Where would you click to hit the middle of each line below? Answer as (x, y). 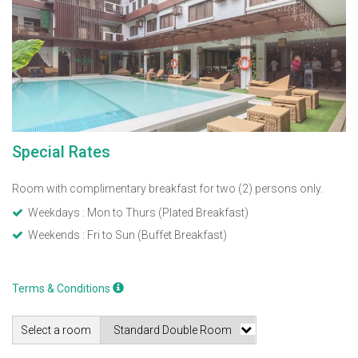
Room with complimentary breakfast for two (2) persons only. (167, 188)
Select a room (56, 330)
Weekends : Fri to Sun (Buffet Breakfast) (127, 235)
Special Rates (61, 152)
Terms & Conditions (62, 288)
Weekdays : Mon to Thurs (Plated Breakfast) (138, 212)
